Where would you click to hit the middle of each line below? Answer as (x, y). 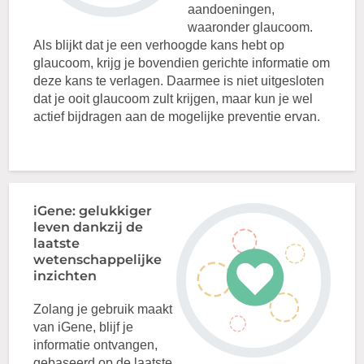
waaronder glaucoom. (251, 27)
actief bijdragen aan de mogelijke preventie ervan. (177, 117)
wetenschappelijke (98, 260)
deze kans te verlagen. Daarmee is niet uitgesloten (179, 81)
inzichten (65, 276)
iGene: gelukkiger (93, 211)
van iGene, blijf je (84, 327)
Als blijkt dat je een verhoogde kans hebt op (159, 45)
